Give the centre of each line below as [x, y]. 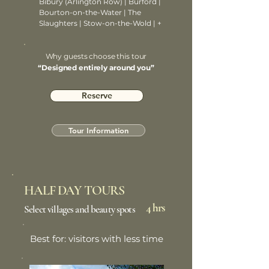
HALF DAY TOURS [74, 190]
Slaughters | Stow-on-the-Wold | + [100, 23]
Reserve [97, 95]
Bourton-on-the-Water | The [90, 12]
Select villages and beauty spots [80, 209]
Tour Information [98, 130]
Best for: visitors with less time [97, 239]
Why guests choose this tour [96, 56]
